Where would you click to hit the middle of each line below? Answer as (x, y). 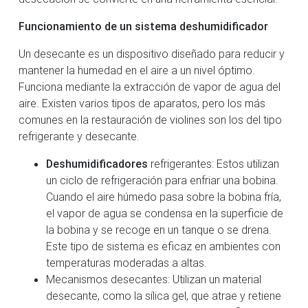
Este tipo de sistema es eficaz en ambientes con (163, 246)
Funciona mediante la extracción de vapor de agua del (150, 86)
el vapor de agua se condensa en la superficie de (165, 213)
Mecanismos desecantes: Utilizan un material (154, 279)
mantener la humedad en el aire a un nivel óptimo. (137, 70)
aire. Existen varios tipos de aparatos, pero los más (142, 103)
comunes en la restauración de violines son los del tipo (150, 119)
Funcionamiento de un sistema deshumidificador (143, 26)
